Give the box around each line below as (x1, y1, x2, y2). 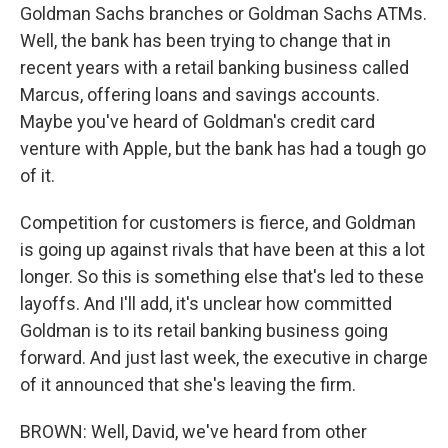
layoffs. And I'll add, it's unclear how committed (20, 293, 392, 314)
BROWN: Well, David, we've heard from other (20, 421, 367, 442)
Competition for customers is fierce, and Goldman (20, 212, 416, 233)
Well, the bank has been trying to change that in (20, 30, 391, 51)
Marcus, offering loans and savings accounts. (20, 84, 380, 105)
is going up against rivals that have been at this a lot (20, 239, 425, 260)
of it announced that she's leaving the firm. (20, 374, 356, 395)
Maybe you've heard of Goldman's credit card (20, 111, 375, 132)
